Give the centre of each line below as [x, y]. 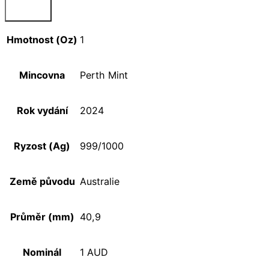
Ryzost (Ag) [42, 146]
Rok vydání [42, 111]
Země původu [42, 182]
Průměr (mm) [42, 217]
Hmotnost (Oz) [42, 40]
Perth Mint [104, 75]
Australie [100, 182]
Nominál [42, 252]
